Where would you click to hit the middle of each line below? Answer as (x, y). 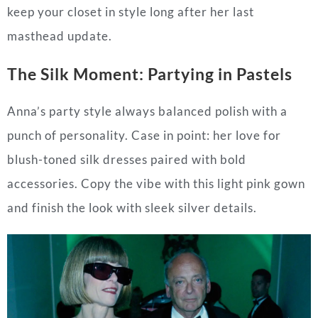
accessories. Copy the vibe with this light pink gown (156, 183)
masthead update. (60, 35)
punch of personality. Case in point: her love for (144, 135)
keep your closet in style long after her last (131, 11)
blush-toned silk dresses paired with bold (127, 159)
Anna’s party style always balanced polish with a (147, 111)
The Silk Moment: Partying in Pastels (150, 73)
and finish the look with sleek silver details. (132, 207)
